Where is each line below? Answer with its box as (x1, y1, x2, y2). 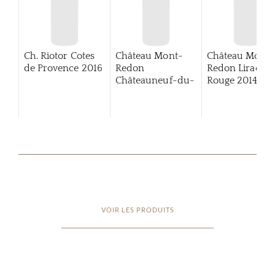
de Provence (23, 63, 79, 74)
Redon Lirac (206, 63, 260, 74)
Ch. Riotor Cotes (23, 50, 95, 61)
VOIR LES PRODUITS (101, 206, 174, 214)
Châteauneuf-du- (115, 75, 195, 86)
